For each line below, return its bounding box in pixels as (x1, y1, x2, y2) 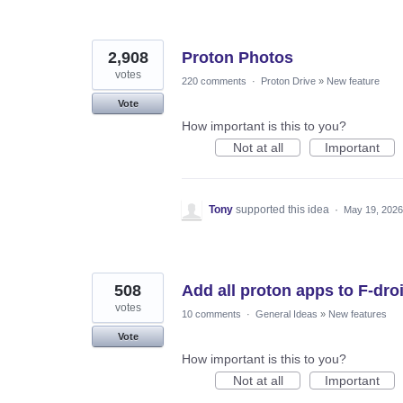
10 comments (182, 308, 241, 319)
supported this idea (236, 202, 332, 216)
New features (328, 308, 387, 319)
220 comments (182, 75, 246, 86)
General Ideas (255, 308, 318, 319)
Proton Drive (261, 75, 316, 86)
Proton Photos (182, 48, 293, 67)
